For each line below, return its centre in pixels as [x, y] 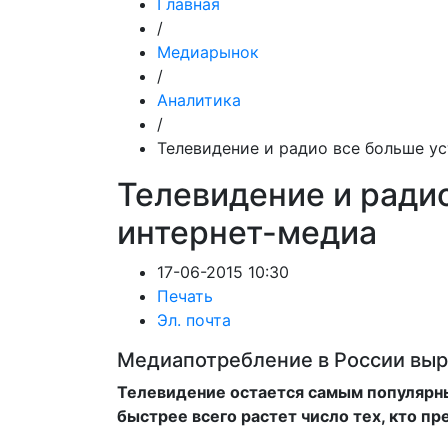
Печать [185, 296]
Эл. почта [194, 320]
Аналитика [199, 100]
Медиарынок [208, 52]
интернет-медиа [247, 232]
